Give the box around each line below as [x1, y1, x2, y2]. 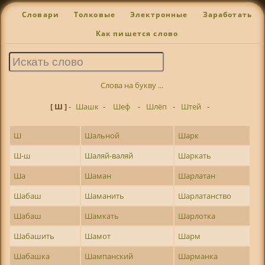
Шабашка [14, 250, 50, 261]
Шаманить [85, 190, 125, 201]
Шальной [85, 130, 120, 141]
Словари [21, 10, 59, 20]
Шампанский [85, 250, 134, 261]
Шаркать [178, 150, 212, 161]
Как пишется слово [95, 29, 179, 38]
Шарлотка [178, 210, 216, 221]
